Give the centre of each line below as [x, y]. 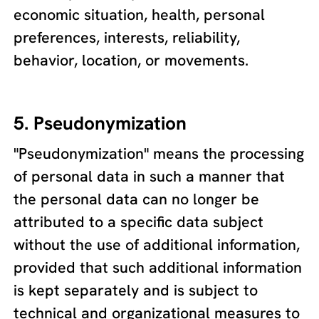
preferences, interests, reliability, [127, 37]
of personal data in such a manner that [150, 176]
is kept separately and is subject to [136, 290]
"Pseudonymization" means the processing [159, 153]
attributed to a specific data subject [139, 221]
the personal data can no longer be [137, 199]
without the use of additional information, [157, 244]
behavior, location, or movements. [131, 60]
